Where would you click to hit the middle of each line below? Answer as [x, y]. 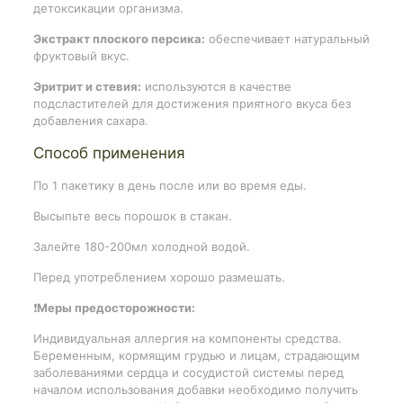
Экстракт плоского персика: [119, 38]
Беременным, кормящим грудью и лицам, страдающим [196, 355]
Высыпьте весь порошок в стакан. [132, 215]
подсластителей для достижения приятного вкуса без [192, 103]
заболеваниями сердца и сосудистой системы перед [188, 372]
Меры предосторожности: [116, 307]
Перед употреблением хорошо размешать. [159, 277]
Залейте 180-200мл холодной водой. [141, 246]
